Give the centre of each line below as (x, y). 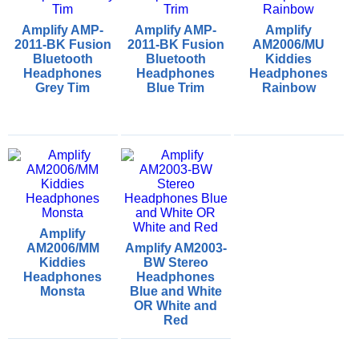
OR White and (176, 306)
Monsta (63, 291)
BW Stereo (175, 262)
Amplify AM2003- (175, 248)
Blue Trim (176, 88)
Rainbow (288, 88)
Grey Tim (63, 88)
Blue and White (175, 291)
